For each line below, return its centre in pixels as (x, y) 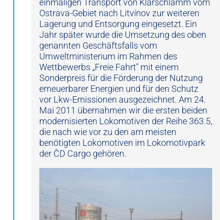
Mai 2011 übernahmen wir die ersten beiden (123, 110)
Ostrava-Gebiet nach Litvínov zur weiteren (119, 13)
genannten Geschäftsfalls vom (98, 46)
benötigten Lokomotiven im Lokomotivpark (122, 143)
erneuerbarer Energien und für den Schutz (119, 89)
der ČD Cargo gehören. (83, 154)
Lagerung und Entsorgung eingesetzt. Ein (118, 24)
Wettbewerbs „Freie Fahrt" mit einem (109, 67)
